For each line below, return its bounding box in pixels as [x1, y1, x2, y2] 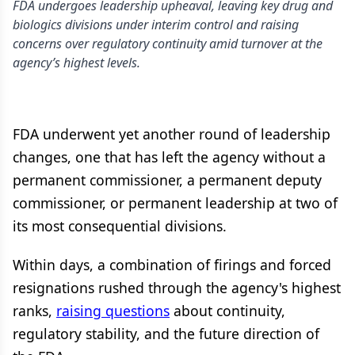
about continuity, [170, 301, 285, 320]
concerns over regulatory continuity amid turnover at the [13, 35, 323, 52]
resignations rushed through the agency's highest [13, 278, 341, 297]
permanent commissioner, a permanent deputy [13, 170, 322, 189]
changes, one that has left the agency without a [13, 147, 326, 166]
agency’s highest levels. [13, 54, 140, 71]
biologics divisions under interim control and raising [13, 16, 299, 33]
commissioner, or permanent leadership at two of [13, 193, 338, 212]
